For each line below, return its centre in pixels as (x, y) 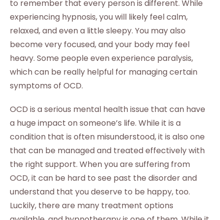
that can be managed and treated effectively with (107, 151)
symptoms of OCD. (46, 86)
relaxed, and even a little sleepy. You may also (98, 31)
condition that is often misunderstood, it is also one (107, 137)
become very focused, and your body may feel (100, 44)
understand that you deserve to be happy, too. (100, 192)
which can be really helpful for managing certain (104, 72)
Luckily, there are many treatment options (92, 206)
